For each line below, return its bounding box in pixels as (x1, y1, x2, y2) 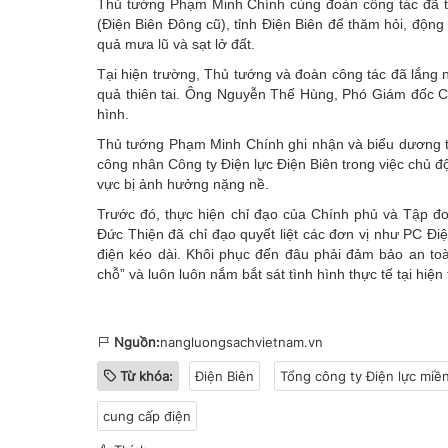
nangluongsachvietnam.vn (160, 333, 323, 350)
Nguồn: (114, 333, 160, 350)
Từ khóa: (120, 367, 173, 384)
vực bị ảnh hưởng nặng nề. (97, 175, 269, 192)
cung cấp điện (103, 407, 191, 424)
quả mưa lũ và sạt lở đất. (97, 35, 255, 52)
